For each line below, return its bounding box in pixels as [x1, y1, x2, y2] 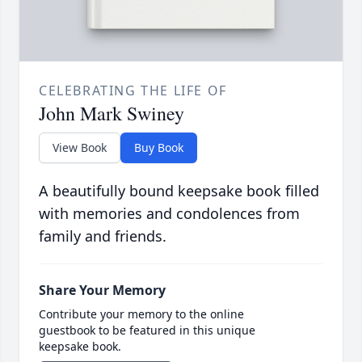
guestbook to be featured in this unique [39, 322, 255, 339]
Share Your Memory [39, 281, 166, 300]
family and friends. [39, 226, 166, 246]
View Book [53, 140, 107, 156]
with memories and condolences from [39, 204, 300, 224]
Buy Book [134, 140, 183, 156]
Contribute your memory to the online [39, 306, 244, 322]
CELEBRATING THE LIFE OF [39, 82, 227, 100]
